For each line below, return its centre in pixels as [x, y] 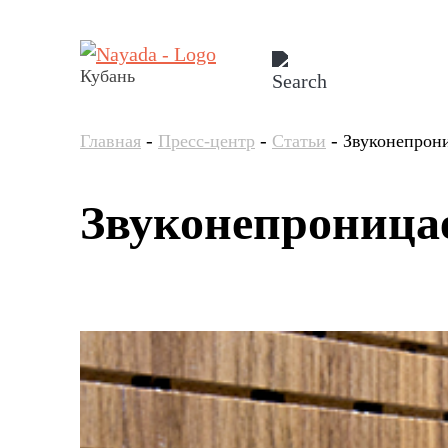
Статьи [299, 141]
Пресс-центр [206, 141]
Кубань [107, 76]
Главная [110, 141]
